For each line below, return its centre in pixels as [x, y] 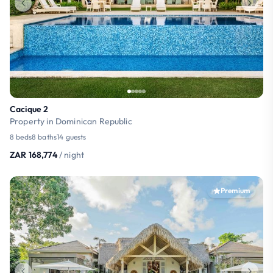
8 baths [44, 136]
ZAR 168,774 [34, 154]
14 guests [72, 136]
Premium [235, 190]
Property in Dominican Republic [71, 121]
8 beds [21, 136]
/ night [72, 154]
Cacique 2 [29, 109]
